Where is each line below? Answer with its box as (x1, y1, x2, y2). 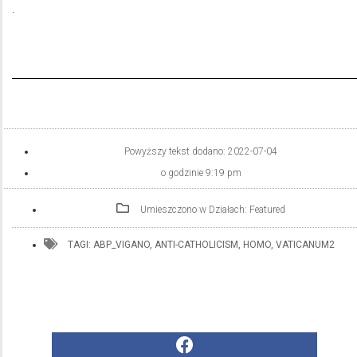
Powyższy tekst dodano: (124, 146, 228, 157)
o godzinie (160, 167, 203, 178)
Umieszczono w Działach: (139, 204, 249, 215)
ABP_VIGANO (93, 239, 150, 250)
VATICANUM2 (276, 239, 335, 250)
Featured (249, 204, 285, 215)
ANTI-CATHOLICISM (155, 239, 238, 250)
